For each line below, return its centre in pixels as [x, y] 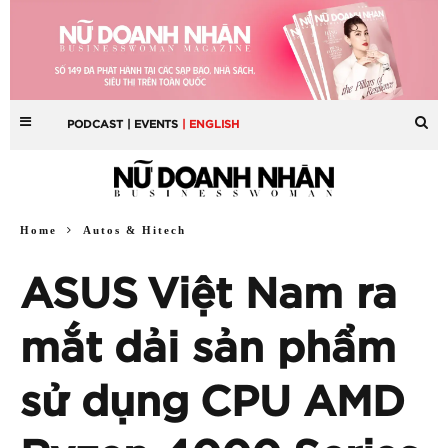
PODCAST [95, 124]
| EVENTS [153, 124]
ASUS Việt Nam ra [208, 294]
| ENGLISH [211, 124]
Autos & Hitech [134, 229]
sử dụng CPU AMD [212, 402]
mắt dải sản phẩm [208, 348]
